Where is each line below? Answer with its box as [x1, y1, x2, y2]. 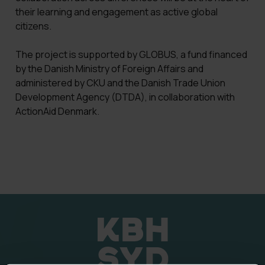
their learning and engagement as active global [15, 5, 218, 18]
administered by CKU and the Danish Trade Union [15, 76, 225, 89]
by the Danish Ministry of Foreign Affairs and [15, 62, 203, 75]
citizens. [15, 19, 51, 33]
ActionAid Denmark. [15, 104, 99, 118]
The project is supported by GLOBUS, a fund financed [15, 47, 247, 61]
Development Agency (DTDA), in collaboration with [15, 90, 235, 104]
